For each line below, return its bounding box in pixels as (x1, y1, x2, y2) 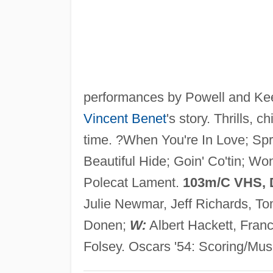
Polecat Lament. (83, 174, 183, 190)
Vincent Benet (83, 110, 166, 126)
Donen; (83, 217, 130, 233)
